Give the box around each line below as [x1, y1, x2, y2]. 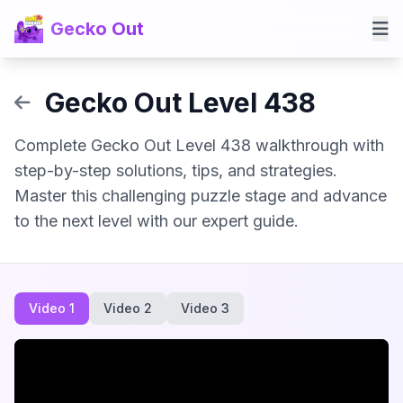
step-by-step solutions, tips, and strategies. [14, 161, 337, 180]
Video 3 [181, 300, 229, 316]
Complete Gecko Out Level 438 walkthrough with [14, 136, 384, 155]
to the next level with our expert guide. [14, 211, 299, 230]
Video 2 [103, 300, 152, 316]
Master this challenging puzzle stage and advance [14, 186, 387, 205]
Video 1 [29, 300, 75, 316]
